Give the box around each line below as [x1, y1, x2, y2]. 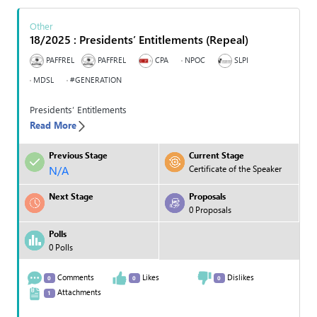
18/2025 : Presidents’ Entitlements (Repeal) [30, 31, 248, 47]
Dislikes [224, 272, 254, 283]
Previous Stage [49, 149, 108, 161]
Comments [54, 272, 94, 283]
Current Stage [189, 149, 244, 161]
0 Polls [49, 241, 73, 253]
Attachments [54, 287, 101, 298]
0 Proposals [189, 204, 231, 216]
